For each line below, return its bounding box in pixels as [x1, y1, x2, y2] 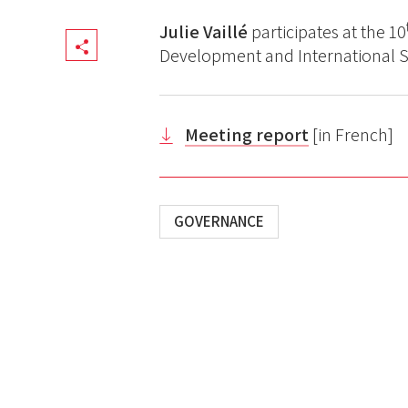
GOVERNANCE [174, 211, 265, 232]
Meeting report [185, 123, 310, 148]
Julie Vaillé [159, 20, 252, 45]
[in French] [309, 123, 394, 148]
